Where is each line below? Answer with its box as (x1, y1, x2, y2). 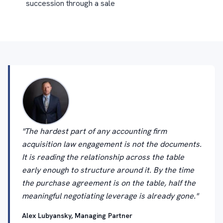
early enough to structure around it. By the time (22, 165, 194, 175)
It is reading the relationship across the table (22, 152, 184, 162)
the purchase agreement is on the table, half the (22, 178, 196, 188)
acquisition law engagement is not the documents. (22, 139, 202, 149)
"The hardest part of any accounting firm (22, 126, 167, 136)
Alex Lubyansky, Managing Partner (22, 211, 132, 220)
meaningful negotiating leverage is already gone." (22, 191, 198, 201)
